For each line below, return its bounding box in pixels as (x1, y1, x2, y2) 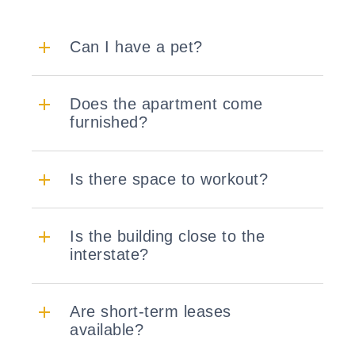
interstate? (70, 246, 149, 264)
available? (70, 321, 143, 339)
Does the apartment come (70, 95, 263, 113)
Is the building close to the (70, 227, 265, 246)
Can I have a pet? (70, 38, 203, 56)
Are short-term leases (70, 303, 231, 321)
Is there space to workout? (70, 170, 268, 189)
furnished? (70, 113, 147, 132)
